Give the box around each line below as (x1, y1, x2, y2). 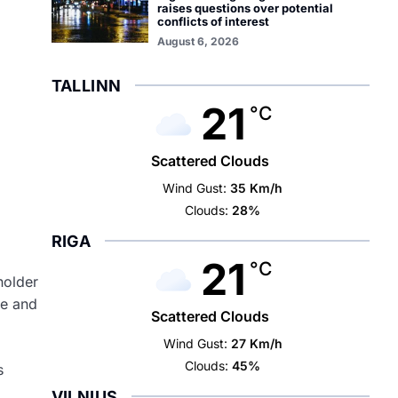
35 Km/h (230, 180, 283, 195)
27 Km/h (230, 336, 283, 351)
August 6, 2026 (156, 35, 239, 48)
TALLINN (51, 76, 122, 95)
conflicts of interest (156, 14, 269, 28)
